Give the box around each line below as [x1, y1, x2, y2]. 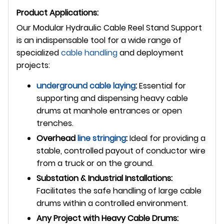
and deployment [117, 46, 183, 58]
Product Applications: [16, 6, 98, 18]
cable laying [89, 79, 135, 91]
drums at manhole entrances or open [36, 104, 182, 116]
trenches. [36, 117, 73, 129]
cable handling [61, 46, 117, 58]
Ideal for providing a [127, 132, 205, 144]
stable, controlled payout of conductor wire [36, 144, 205, 156]
